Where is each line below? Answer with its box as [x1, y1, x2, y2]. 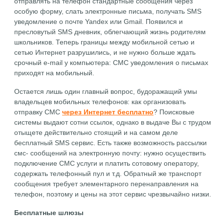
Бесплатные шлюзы [14, 209, 84, 217]
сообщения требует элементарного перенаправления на [14, 180, 199, 188]
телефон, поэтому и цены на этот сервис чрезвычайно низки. [14, 190, 212, 198]
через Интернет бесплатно [62, 108, 154, 116]
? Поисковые [153, 108, 195, 116]
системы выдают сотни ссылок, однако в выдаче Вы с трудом [14, 118, 212, 126]
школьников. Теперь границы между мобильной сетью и [14, 38, 195, 46]
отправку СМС [14, 108, 63, 116]
